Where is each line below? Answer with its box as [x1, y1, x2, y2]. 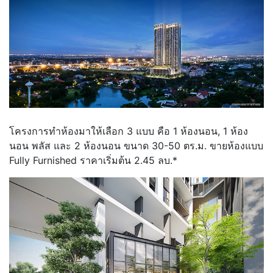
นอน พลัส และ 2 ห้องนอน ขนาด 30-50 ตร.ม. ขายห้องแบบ [9, 139, 263, 152]
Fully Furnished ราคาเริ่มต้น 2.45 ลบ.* [9, 154, 177, 166]
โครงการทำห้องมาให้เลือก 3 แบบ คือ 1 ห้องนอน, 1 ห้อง [9, 124, 248, 137]
